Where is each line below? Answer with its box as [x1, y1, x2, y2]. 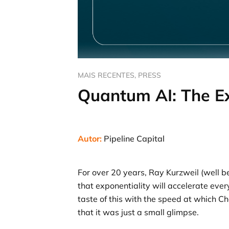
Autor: [78, 133, 102, 144]
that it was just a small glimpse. [78, 207, 199, 217]
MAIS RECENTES [78, 71, 134, 80]
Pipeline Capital [102, 133, 165, 144]
